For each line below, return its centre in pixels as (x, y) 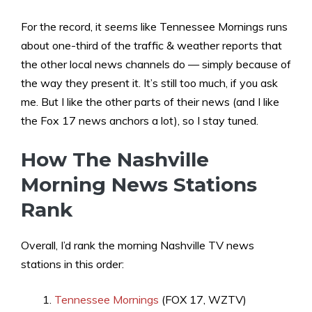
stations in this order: (72, 264)
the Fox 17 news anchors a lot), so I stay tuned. (140, 120)
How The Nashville (115, 159)
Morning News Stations (139, 184)
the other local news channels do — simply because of (156, 64)
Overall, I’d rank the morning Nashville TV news (138, 245)
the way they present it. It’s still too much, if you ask (149, 83)
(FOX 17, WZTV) (203, 299)
